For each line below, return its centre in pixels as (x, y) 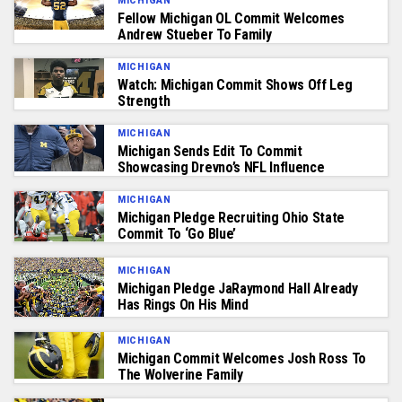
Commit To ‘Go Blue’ (177, 233)
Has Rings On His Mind (183, 304)
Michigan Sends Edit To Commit (210, 151)
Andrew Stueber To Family (195, 34)
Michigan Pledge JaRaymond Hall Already (238, 288)
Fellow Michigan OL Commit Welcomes (232, 18)
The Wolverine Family (180, 375)
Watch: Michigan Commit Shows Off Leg (235, 84)
